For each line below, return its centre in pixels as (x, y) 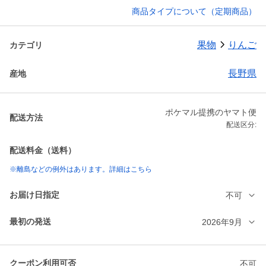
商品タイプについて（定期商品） (194, 12)
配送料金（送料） (43, 151)
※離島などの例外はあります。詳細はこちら (81, 170)
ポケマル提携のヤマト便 (211, 113)
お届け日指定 (34, 195)
